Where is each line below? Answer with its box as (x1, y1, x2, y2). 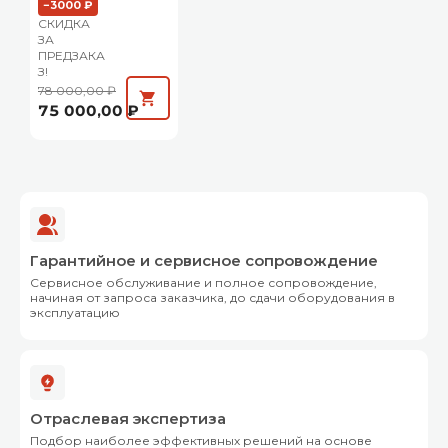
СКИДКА (38, 16, 90, 32)
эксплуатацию (30, 305, 120, 321)
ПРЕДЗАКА (38, 48, 105, 64)
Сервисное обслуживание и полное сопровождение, (30, 275, 377, 291)
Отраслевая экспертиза (30, 409, 226, 429)
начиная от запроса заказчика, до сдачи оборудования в (30, 290, 395, 306)
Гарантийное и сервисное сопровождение (30, 251, 378, 271)
